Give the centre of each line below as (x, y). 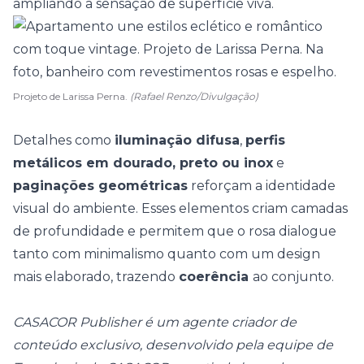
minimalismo (124, 254)
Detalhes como (64, 140)
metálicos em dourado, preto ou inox (143, 163)
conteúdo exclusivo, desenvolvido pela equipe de (173, 345)
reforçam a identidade (262, 186)
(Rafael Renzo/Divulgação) (194, 96)
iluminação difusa (177, 140)
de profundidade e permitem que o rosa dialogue (175, 231)
